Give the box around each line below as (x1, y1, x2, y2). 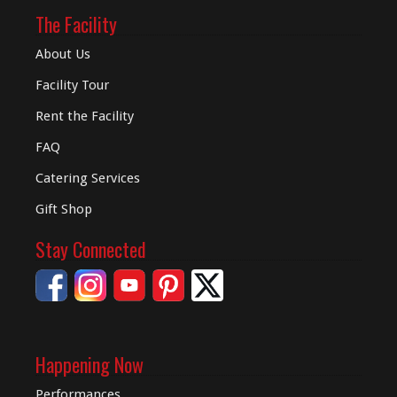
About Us (35, 46, 90, 62)
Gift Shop (35, 201, 92, 217)
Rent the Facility (35, 108, 134, 124)
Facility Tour (35, 77, 109, 93)
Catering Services (35, 170, 140, 186)
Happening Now (35, 350, 144, 378)
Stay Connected (35, 235, 146, 263)
